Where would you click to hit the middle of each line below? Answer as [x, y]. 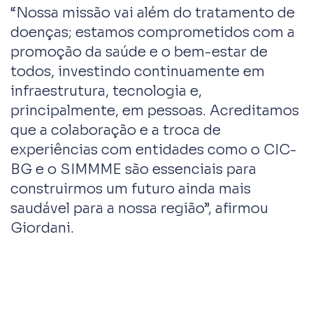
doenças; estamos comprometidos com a [153, 32]
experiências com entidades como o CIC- [154, 150]
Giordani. [42, 228]
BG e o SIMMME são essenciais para [133, 169]
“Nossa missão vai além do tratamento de [153, 13]
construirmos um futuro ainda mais [131, 189]
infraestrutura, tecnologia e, [106, 91]
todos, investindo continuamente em [138, 71]
